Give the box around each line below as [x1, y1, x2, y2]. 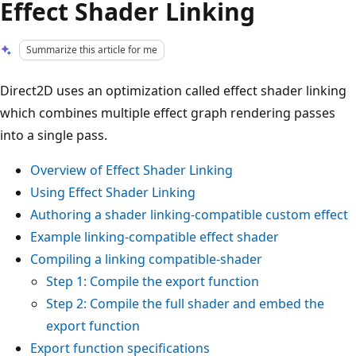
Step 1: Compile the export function [46, 272, 259, 290]
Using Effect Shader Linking [30, 183, 195, 201]
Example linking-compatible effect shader [30, 227, 279, 246]
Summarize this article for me [26, 43, 158, 56]
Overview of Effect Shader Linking [30, 161, 233, 179]
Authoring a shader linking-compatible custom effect [30, 205, 348, 223]
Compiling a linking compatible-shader [30, 250, 262, 268]
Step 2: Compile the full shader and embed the [46, 294, 324, 312]
